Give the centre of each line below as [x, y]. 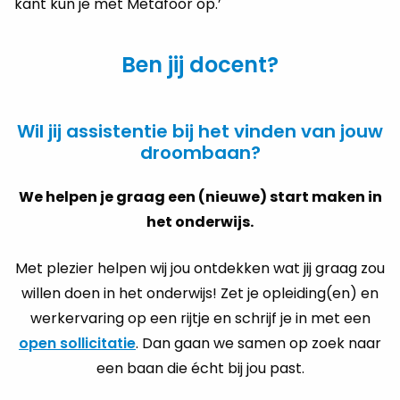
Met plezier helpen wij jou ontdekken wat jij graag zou [200, 268]
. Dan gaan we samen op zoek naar [258, 343]
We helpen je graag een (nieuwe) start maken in [200, 197]
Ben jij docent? [200, 65]
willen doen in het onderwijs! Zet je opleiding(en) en [200, 293]
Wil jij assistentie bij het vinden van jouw [200, 131]
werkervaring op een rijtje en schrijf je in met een [200, 318]
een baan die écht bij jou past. [200, 368]
